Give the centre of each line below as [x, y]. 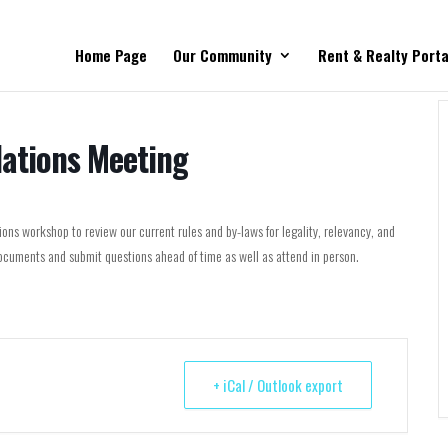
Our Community [222, 55]
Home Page [111, 55]
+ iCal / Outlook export [278, 385]
